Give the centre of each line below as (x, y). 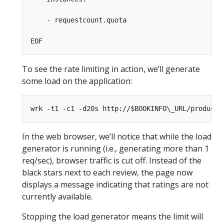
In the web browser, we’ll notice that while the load (117, 136)
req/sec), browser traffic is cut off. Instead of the (112, 160)
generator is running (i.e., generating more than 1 (115, 148)
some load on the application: (77, 81)
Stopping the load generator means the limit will (112, 216)
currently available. (57, 196)
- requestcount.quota (78, 20)
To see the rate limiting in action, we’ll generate (111, 69)
